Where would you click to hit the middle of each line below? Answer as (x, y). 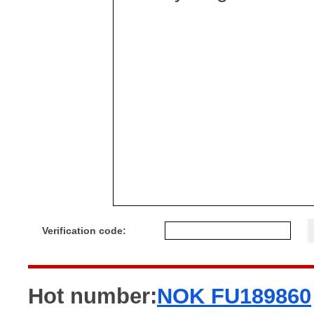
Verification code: (84, 231)
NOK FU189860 (234, 296)
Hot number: (93, 296)
